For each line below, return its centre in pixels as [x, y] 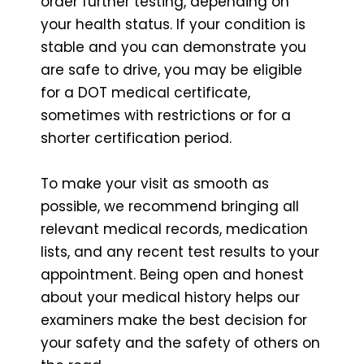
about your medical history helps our [170, 297]
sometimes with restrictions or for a [166, 115]
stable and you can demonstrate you [173, 47]
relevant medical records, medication [174, 229]
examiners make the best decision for [174, 320]
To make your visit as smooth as [155, 183]
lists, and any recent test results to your [180, 251]
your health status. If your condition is [173, 24]
